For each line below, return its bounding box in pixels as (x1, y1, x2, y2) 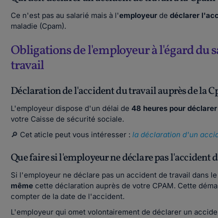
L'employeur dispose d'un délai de (11, 104, 132, 113)
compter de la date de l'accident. (11, 192, 127, 201)
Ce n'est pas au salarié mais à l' (11, 11, 120, 20)
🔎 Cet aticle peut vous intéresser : (11, 130, 131, 139)
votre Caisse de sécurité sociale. (11, 114, 125, 124)
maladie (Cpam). (11, 21, 67, 31)
